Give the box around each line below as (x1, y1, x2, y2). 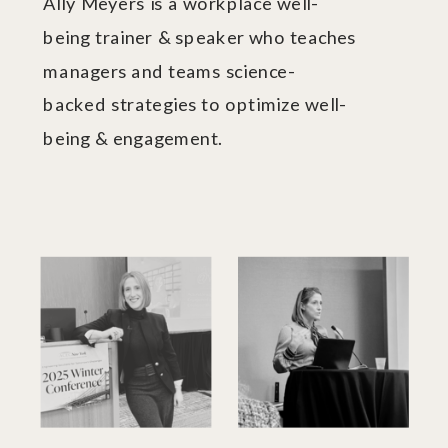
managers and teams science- (43, 59, 296, 83)
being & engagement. (43, 126, 223, 150)
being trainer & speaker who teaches (43, 26, 357, 49)
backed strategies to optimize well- (43, 93, 347, 116)
